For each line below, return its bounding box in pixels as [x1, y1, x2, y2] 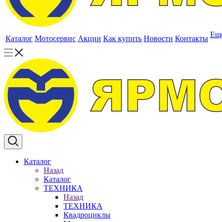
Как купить [103, 34, 142, 43]
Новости [144, 34, 173, 43]
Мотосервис [35, 34, 76, 43]
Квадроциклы [63, 211, 111, 219]
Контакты [175, 34, 208, 43]
